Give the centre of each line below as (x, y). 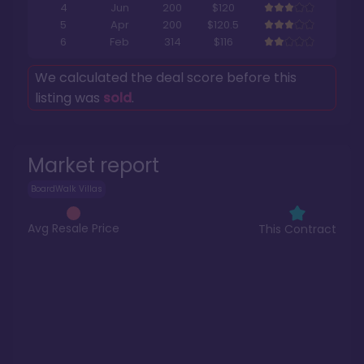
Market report (93, 166)
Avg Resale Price (74, 228)
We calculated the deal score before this (166, 78)
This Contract (297, 230)
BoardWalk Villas (67, 189)
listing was (69, 98)
